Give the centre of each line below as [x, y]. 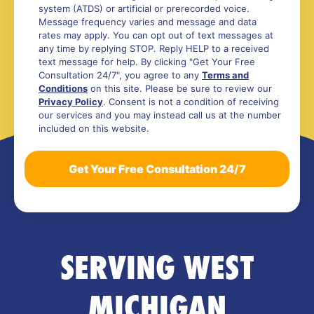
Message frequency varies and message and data [148, 21]
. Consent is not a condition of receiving [191, 101]
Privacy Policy [71, 101]
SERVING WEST [157, 267]
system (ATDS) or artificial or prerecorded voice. [144, 8]
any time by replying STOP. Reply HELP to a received [154, 48]
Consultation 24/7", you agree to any [120, 75]
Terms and [225, 75]
